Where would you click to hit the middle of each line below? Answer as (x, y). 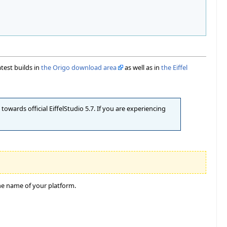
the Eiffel (174, 67)
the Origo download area (79, 67)
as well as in (142, 67)
